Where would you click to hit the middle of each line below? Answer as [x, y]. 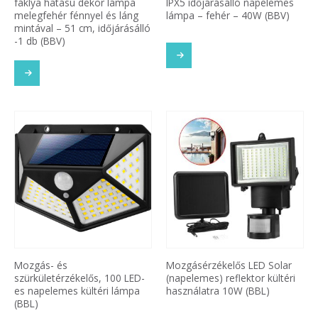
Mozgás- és [41, 265]
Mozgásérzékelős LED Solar [229, 265]
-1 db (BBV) [40, 41]
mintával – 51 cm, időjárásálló [82, 28]
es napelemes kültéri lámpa [77, 290]
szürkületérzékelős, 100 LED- [79, 278]
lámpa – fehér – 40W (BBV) [228, 16]
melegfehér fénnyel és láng [76, 16]
